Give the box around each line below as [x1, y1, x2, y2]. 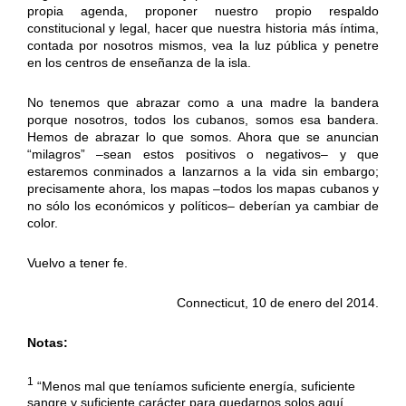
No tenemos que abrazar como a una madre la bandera [26, 94, 380, 110]
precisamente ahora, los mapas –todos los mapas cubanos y [26, 180, 380, 196]
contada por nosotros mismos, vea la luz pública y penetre [26, 37, 380, 53]
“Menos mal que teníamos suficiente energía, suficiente [33, 378, 355, 393]
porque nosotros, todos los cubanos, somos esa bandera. [26, 111, 380, 127]
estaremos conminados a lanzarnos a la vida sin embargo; [26, 163, 380, 179]
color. [26, 215, 58, 230]
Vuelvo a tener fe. [26, 255, 128, 270]
